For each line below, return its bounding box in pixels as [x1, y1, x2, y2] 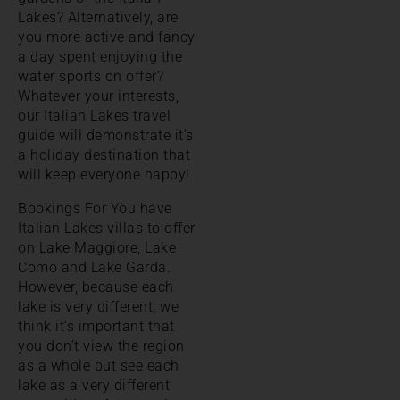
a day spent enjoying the [18, 47, 182, 65]
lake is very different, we [18, 297, 179, 315]
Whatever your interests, [18, 87, 179, 104]
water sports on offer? [18, 67, 163, 85]
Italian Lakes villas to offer [18, 219, 196, 237]
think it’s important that [18, 317, 175, 335]
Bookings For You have [18, 199, 172, 217]
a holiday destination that [18, 146, 190, 163]
